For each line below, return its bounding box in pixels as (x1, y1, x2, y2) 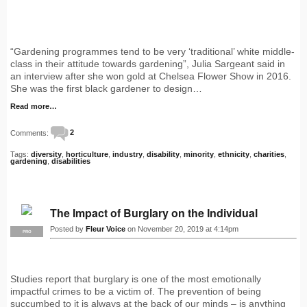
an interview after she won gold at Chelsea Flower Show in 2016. (10, 70, 291, 82)
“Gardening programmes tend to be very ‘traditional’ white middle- (10, 45, 295, 57)
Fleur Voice (86, 224, 125, 233)
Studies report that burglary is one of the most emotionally (10, 273, 261, 284)
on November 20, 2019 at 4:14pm (125, 224, 238, 233)
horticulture (66, 149, 108, 158)
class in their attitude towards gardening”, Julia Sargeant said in (10, 58, 285, 69)
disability (147, 149, 180, 158)
